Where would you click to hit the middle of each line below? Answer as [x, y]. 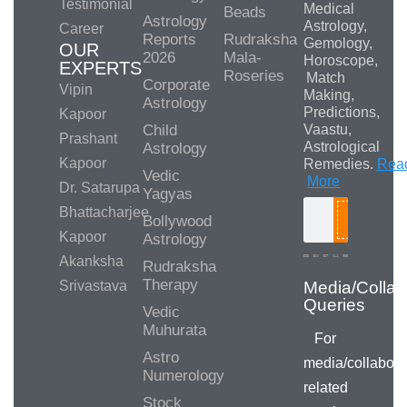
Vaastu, [327, 129]
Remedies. [340, 164]
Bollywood [177, 221]
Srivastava [93, 285]
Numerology [183, 375]
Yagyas [167, 194]
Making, [328, 94]
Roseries [254, 75]
